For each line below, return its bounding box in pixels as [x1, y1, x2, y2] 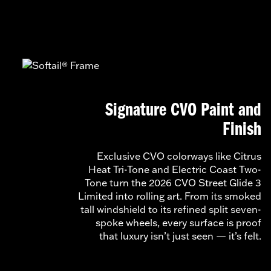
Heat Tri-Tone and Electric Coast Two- [88, 163, 261, 175]
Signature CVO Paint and [105, 100, 261, 120]
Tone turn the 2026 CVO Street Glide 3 [85, 176, 261, 189]
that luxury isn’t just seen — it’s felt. [99, 229, 261, 242]
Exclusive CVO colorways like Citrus [97, 149, 261, 162]
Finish [223, 120, 261, 140]
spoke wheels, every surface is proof [96, 216, 261, 229]
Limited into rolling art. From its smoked [78, 189, 261, 202]
